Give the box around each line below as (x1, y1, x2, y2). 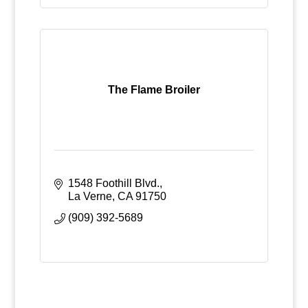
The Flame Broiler (107, 84, 200, 96)
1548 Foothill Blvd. (67, 177, 159, 189)
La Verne (67, 190, 112, 202)
